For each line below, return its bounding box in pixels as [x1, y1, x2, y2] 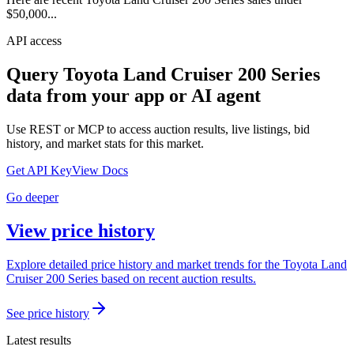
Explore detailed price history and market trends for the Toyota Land [6, 258, 347, 272]
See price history [6, 307, 89, 321]
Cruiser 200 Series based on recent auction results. [6, 272, 256, 286]
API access [6, 34, 62, 48]
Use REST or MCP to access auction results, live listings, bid [6, 122, 310, 137]
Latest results [6, 333, 71, 348]
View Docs [72, 164, 128, 178]
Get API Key [6, 164, 72, 178]
